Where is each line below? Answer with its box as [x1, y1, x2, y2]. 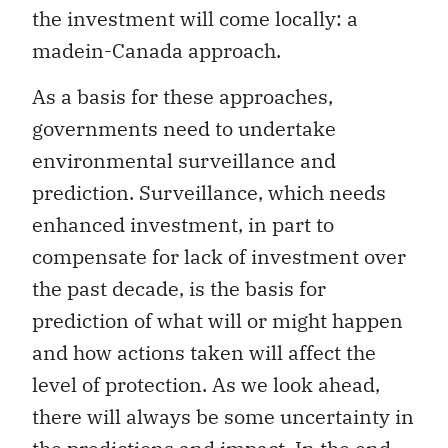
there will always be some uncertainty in [32, 403, 414, 431]
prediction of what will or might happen [32, 307, 403, 335]
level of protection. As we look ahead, [32, 371, 380, 399]
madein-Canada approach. [32, 37, 281, 65]
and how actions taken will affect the [32, 339, 376, 367]
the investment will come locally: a [32, 5, 358, 33]
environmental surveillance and [32, 147, 336, 175]
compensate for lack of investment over [32, 243, 406, 271]
